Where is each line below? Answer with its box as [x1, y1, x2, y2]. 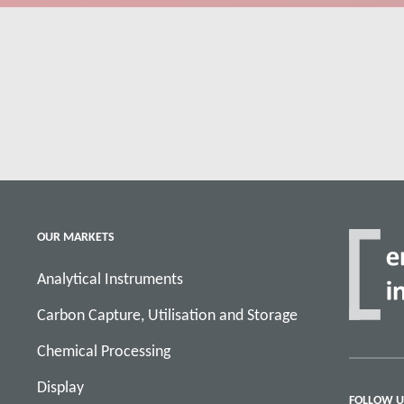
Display [37, 377, 84, 397]
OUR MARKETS [37, 228, 115, 244]
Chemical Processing [37, 341, 170, 361]
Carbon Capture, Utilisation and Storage [37, 305, 298, 325]
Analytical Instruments [37, 269, 183, 289]
